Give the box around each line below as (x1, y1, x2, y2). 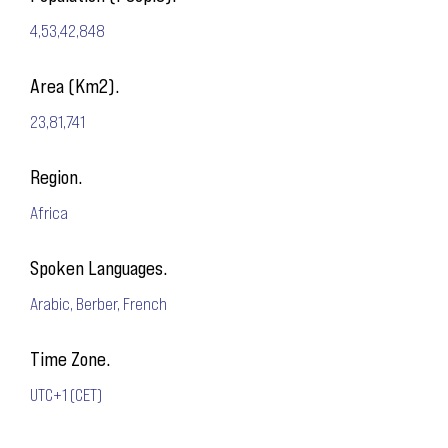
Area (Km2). (30, 74, 119, 97)
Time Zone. (30, 347, 110, 370)
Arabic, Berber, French (30, 292, 167, 314)
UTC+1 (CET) (30, 383, 102, 405)
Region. (30, 165, 82, 188)
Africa (30, 201, 68, 223)
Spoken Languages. (30, 256, 167, 279)
